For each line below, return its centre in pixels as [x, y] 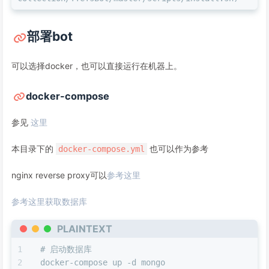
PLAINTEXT [85, 228]
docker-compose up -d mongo [103, 263]
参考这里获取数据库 [49, 202]
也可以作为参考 [178, 149]
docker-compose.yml [101, 149]
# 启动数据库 [66, 249]
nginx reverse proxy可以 [59, 175]
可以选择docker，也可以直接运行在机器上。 [97, 66]
